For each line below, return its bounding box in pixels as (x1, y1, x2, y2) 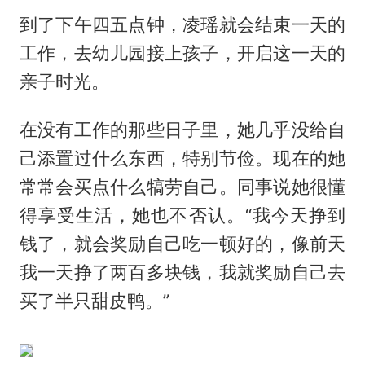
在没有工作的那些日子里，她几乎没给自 (19, 119, 346, 141)
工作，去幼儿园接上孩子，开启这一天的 (19, 42, 346, 64)
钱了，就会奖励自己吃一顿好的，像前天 (19, 233, 346, 255)
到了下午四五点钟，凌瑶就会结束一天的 (19, 14, 346, 36)
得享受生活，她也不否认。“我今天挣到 (19, 204, 346, 226)
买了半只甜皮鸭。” (19, 290, 169, 312)
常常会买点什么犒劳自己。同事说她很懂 (19, 176, 346, 198)
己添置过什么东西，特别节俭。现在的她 (19, 147, 346, 169)
